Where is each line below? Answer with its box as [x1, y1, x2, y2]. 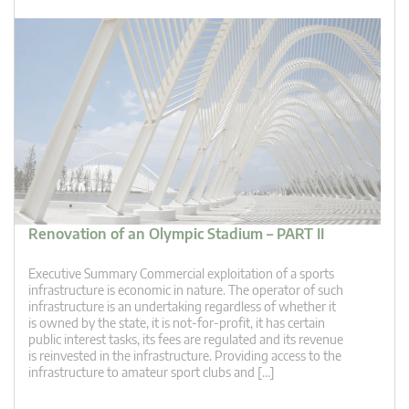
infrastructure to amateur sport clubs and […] [28, 363, 275, 380]
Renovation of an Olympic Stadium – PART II [28, 224, 324, 243]
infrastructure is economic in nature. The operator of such [28, 281, 343, 298]
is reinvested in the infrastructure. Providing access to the [28, 347, 341, 363]
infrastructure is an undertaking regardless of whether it [28, 298, 336, 314]
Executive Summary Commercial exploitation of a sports [28, 265, 334, 281]
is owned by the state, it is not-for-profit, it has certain [28, 314, 325, 330]
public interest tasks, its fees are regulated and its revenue [28, 330, 343, 347]
